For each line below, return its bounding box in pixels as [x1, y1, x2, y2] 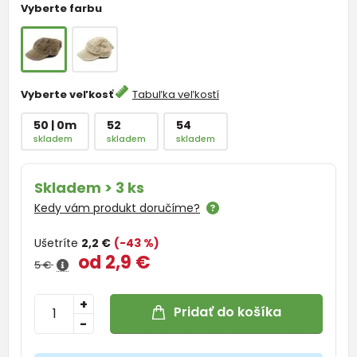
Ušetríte [34, 234, 81, 251]
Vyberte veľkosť [21, 86, 116, 102]
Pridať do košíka [173, 303, 281, 322]
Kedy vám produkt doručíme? [34, 199, 200, 216]
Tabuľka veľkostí [132, 86, 219, 102]
